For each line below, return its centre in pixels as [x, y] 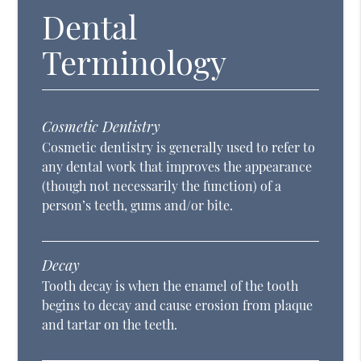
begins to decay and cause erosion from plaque [178, 305]
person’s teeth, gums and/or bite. [138, 205]
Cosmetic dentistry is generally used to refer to [179, 147]
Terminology [135, 62]
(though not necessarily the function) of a [162, 186]
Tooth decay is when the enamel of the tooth [170, 286]
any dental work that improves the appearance [177, 167]
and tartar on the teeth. [110, 325]
